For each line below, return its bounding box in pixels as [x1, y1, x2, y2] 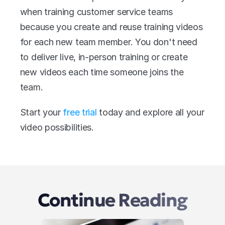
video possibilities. [20, 122, 94, 133]
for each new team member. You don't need [20, 36, 197, 47]
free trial [63, 106, 97, 118]
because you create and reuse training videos [20, 21, 203, 32]
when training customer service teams [20, 6, 173, 17]
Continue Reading [38, 188, 187, 211]
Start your [20, 106, 63, 118]
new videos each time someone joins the [20, 66, 184, 77]
